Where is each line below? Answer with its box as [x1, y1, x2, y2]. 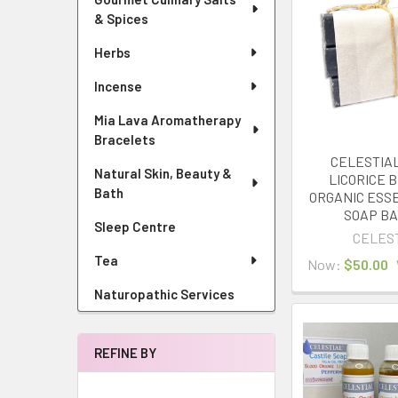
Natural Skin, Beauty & [94, 165, 232, 181]
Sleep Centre [94, 219, 176, 235]
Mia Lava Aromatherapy [94, 112, 241, 128]
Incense [94, 78, 142, 94]
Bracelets [94, 131, 155, 147]
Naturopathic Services [94, 286, 235, 302]
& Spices [94, 11, 148, 27]
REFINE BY [94, 345, 156, 361]
